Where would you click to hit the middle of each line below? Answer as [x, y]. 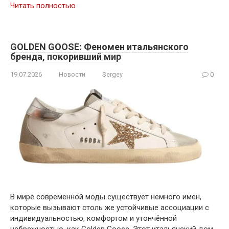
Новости [72, 75]
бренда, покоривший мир [66, 57]
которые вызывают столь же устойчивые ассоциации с [110, 207]
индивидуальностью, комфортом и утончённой [94, 218]
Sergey [112, 75]
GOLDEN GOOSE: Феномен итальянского [99, 47]
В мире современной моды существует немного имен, [106, 197]
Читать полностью [43, 6]
